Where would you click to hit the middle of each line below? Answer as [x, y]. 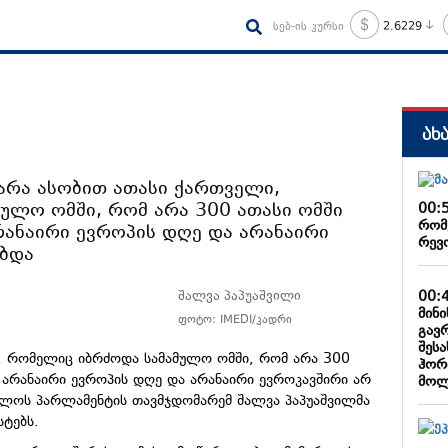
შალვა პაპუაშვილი [240, 297]
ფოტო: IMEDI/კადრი [235, 321]
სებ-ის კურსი [308, 27]
